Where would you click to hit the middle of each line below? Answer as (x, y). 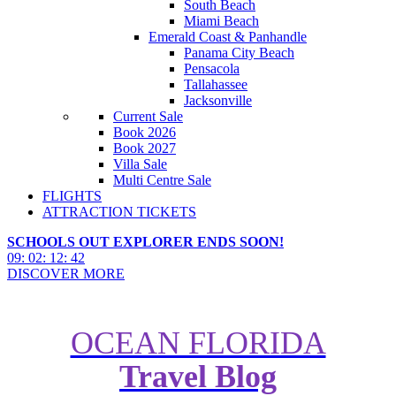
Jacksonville (218, 100)
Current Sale (148, 116)
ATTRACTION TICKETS (119, 212)
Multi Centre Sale (162, 180)
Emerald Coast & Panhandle (228, 37)
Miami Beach (221, 21)
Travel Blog (198, 376)
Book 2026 (145, 132)
